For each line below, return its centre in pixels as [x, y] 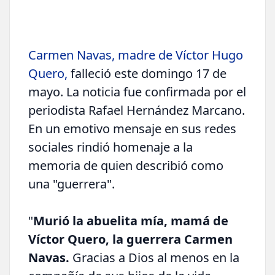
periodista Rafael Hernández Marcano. [137, 110]
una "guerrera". [72, 184]
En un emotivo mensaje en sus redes [132, 128]
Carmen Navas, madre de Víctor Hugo [136, 55]
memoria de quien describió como [126, 165]
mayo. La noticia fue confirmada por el [137, 91]
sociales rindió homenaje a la [110, 147]
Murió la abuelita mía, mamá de [131, 220]
